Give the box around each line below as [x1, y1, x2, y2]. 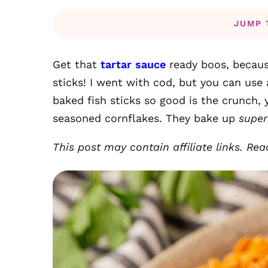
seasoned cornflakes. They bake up [53, 112, 239, 124]
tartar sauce [100, 58, 166, 71]
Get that [53, 58, 100, 71]
